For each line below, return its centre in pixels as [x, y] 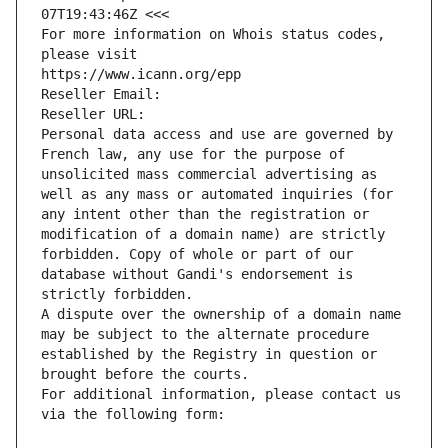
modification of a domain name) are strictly [213, 234]
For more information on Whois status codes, [213, 34]
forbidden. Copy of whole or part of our [197, 254]
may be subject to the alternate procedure [205, 334]
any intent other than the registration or [205, 214]
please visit [89, 54]
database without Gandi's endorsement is [197, 274]
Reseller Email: [105, 94]
